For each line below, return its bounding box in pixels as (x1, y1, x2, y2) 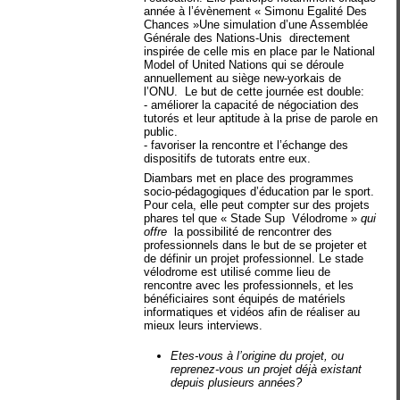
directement (289, 31, 351, 45)
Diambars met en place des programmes (144, 171, 354, 185)
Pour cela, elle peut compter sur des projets (144, 197, 371, 212)
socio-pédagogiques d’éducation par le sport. (144, 184, 375, 198)
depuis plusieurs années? (171, 376, 303, 389)
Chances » (144, 18, 200, 31)
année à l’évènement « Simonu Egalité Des (144, 4, 368, 18)
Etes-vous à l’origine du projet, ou (171, 349, 345, 362)
